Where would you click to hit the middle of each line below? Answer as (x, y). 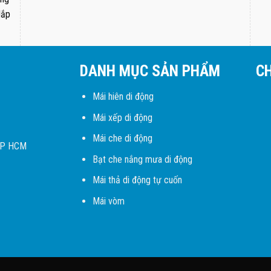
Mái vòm (108, 201)
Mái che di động (122, 139)
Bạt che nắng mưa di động (142, 159)
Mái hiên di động (123, 96)
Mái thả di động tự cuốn (137, 180)
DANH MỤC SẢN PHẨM (150, 71)
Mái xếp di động (122, 117)
